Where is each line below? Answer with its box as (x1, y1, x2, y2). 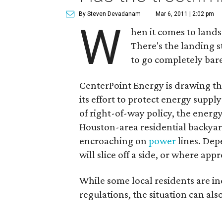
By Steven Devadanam (79, 10, 141, 17)
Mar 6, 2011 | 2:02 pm (156, 10, 214, 17)
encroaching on (79, 135, 149, 147)
